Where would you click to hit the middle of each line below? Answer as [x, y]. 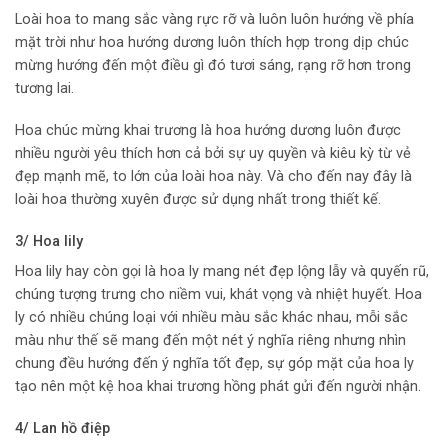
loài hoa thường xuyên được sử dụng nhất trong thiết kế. [198, 199]
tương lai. [44, 88]
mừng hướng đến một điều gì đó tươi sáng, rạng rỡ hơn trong [213, 65]
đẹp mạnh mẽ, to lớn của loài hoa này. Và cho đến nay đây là [213, 176]
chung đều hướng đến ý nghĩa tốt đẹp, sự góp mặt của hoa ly [214, 363]
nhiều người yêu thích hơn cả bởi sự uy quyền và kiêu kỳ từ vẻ [213, 153]
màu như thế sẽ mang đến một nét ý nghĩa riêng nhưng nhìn [210, 340]
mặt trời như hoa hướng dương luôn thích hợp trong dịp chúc [212, 42]
